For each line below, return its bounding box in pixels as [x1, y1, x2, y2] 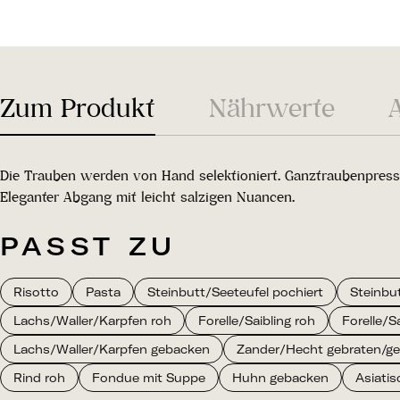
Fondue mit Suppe [92, 371, 205, 385]
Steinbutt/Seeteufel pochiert [147, 285, 323, 299]
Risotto [13, 285, 59, 299]
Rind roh [13, 371, 65, 385]
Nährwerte [209, 91, 335, 124]
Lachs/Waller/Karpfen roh [13, 313, 171, 328]
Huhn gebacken [232, 371, 329, 385]
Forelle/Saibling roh [198, 313, 315, 328]
